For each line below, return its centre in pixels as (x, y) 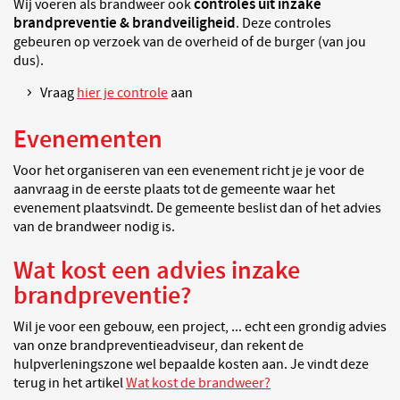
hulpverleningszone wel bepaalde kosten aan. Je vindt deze (191, 364)
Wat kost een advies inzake (157, 271)
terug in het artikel (70, 383)
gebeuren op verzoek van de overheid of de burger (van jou (190, 42)
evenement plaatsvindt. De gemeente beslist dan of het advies (197, 208)
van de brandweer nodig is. (94, 227)
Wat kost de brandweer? (198, 383)
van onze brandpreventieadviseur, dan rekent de (158, 346)
